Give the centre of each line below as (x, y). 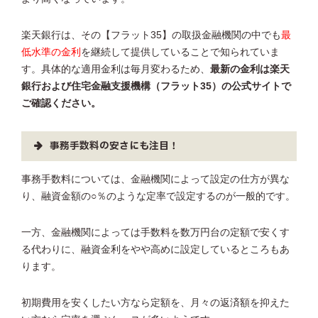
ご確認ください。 (61, 104)
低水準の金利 (51, 53)
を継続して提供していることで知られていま (180, 53)
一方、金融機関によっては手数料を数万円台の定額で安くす (155, 232)
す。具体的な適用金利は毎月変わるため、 (116, 70)
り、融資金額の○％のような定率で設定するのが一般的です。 (158, 196)
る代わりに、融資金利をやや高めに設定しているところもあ (155, 249)
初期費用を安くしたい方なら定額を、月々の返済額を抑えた (155, 302)
